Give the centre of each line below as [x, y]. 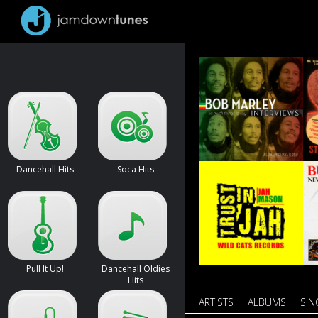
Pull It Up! [45, 269]
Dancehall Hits [45, 169]
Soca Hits [135, 169]
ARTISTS [216, 302]
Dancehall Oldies [135, 269]
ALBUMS [267, 302]
